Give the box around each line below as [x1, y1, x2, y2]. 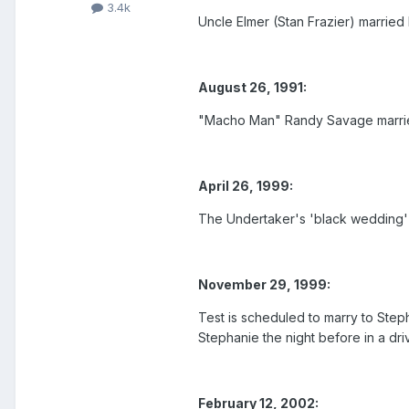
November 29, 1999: [198, 277, 330, 293]
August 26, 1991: [198, 79, 307, 96]
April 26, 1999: [198, 178, 293, 194]
